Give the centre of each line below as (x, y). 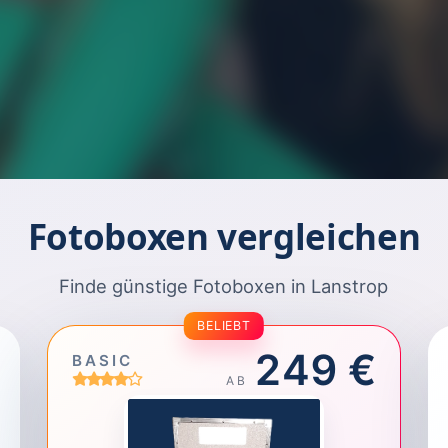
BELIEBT (224, 325)
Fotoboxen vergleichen (224, 236)
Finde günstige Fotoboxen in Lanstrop (224, 285)
